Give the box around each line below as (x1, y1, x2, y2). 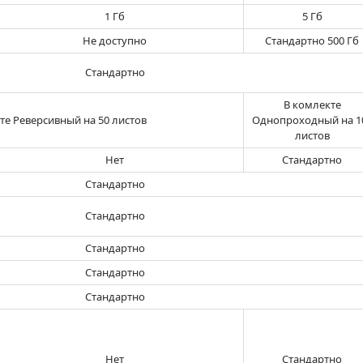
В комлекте (283, 97, 341, 112)
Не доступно (83, 33, 147, 48)
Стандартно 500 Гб (265, 33, 359, 48)
